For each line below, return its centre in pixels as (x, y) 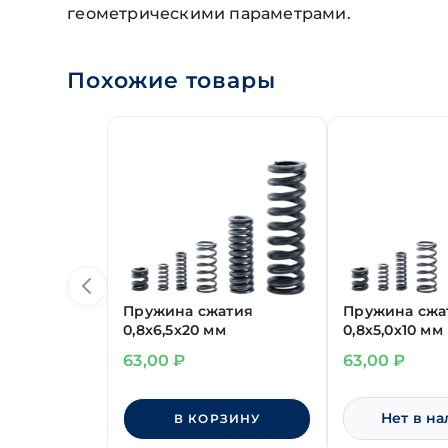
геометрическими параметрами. (209, 14)
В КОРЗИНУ (217, 419)
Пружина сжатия (188, 311)
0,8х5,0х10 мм (393, 330)
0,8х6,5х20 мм (174, 330)
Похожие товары (171, 81)
